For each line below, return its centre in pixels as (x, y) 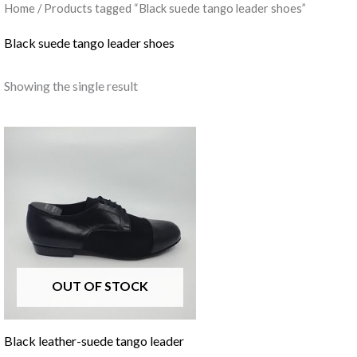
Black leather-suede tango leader (94, 341)
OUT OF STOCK (100, 286)
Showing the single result (71, 86)
